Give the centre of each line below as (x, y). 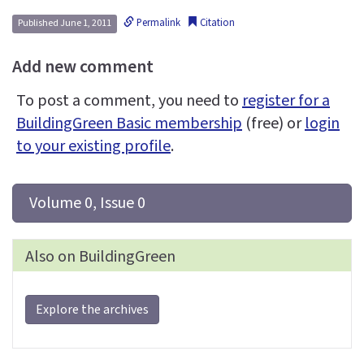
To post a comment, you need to (129, 101)
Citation (217, 23)
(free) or (273, 124)
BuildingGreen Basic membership (129, 124)
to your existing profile (93, 147)
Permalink (158, 23)
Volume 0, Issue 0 (87, 204)
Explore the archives (92, 309)
